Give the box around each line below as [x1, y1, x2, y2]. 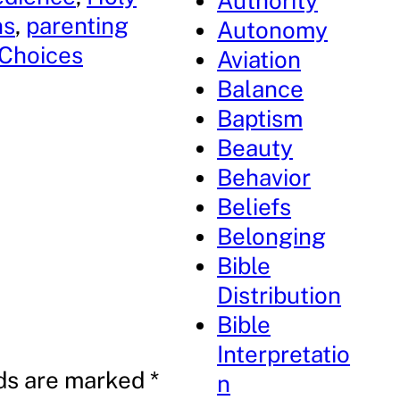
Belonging [217, 222, 327, 250]
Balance [217, 75, 304, 103]
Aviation [217, 46, 302, 73]
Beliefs [217, 193, 292, 221]
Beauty [217, 134, 294, 162]
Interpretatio [217, 340, 351, 368]
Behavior [217, 163, 312, 191]
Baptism [217, 104, 304, 132]
